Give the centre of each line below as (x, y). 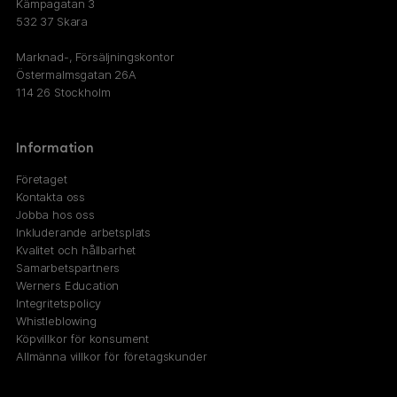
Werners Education (68, 286)
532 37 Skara (52, 21)
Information (55, 148)
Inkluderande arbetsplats (84, 233)
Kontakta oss (51, 197)
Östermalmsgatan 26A (76, 74)
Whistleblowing (56, 321)
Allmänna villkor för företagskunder (112, 357)
